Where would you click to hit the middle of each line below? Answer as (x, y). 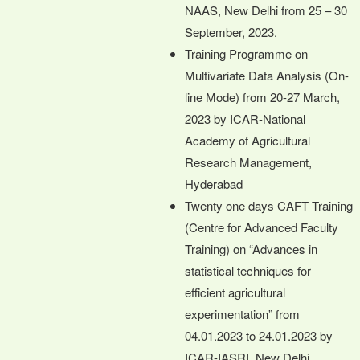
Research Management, (248, 162)
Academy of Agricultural (247, 140)
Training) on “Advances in (251, 248)
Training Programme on (246, 53)
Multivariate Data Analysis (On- (267, 75)
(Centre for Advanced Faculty (262, 227)
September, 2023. (231, 31)
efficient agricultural (235, 292)
